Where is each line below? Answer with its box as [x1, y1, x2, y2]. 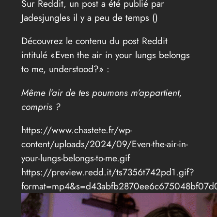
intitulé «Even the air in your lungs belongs [21, 48, 190, 62]
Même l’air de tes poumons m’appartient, [21, 85, 182, 99]
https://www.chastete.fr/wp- [21, 123, 132, 137]
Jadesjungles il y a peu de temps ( [21, 11, 155, 25]
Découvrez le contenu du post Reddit [21, 34, 168, 48]
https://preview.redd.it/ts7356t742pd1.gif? [21, 165, 194, 179]
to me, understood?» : [21, 62, 109, 76]
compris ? [21, 99, 60, 113]
